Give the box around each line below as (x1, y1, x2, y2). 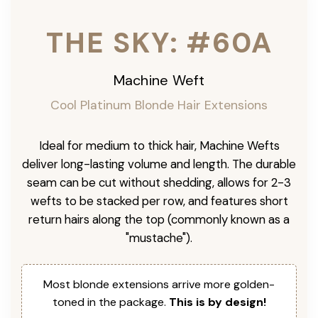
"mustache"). (126, 229, 192, 246)
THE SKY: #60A (45, 23, 273, 61)
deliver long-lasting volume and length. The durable (22, 155, 296, 172)
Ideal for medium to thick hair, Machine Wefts (38, 137, 280, 153)
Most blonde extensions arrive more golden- (43, 276, 275, 292)
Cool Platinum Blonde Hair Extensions (50, 97, 268, 113)
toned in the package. (52, 294, 169, 309)
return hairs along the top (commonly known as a (28, 211, 290, 227)
